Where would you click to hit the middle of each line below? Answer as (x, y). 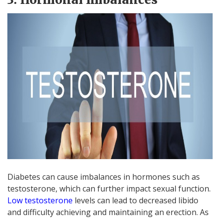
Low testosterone (40, 200)
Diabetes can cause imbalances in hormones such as (104, 177)
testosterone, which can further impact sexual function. (109, 188)
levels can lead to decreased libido (136, 200)
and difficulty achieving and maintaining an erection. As (108, 212)
